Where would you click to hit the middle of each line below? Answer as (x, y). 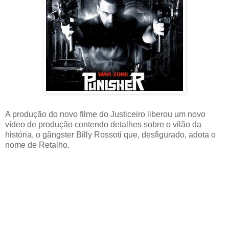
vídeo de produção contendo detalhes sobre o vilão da (103, 124)
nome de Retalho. (37, 145)
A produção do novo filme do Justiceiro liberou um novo (105, 114)
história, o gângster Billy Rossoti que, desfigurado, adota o (110, 134)
